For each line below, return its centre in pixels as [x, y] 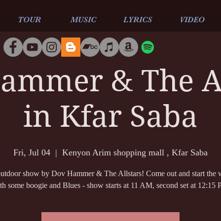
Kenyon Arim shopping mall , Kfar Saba [135, 152]
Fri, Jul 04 [32, 152]
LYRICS [138, 20]
